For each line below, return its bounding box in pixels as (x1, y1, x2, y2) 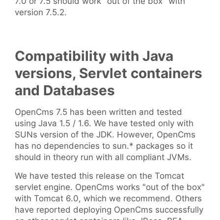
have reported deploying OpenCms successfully (15, 205, 203, 215)
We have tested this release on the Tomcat (15, 171, 184, 181)
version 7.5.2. (15, 7, 67, 18)
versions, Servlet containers (15, 65, 202, 82)
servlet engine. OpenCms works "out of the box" (15, 182, 205, 192)
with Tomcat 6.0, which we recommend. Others (15, 193, 202, 204)
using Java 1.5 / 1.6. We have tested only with (15, 118, 193, 129)
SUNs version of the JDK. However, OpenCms (15, 130, 195, 140)
